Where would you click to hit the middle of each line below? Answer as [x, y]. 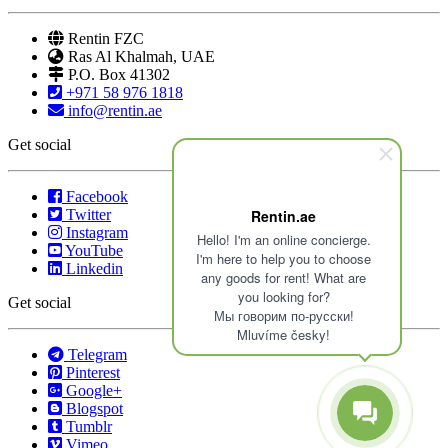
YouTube [94, 250]
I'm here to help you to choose [283, 258]
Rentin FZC [106, 38]
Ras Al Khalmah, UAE [141, 56]
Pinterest [93, 372]
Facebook [97, 196]
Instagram [97, 232]
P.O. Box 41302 [119, 74]
